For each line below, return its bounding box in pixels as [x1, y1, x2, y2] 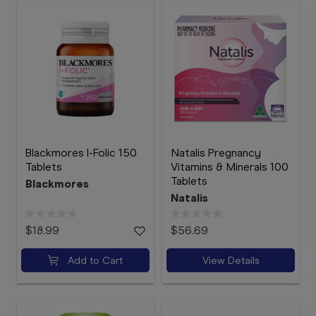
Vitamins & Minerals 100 [171, 160, 288, 174]
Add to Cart [68, 254, 123, 267]
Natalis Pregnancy [171, 146, 261, 159]
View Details [202, 254, 260, 267]
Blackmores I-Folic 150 [25, 146, 137, 159]
